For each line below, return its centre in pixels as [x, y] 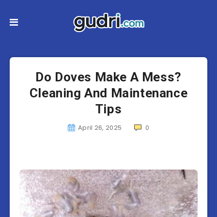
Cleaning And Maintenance [108, 93]
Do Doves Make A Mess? [108, 77]
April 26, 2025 [100, 128]
